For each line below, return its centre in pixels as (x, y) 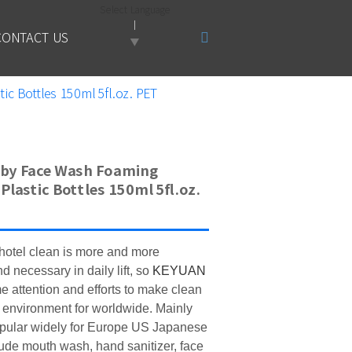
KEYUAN (179, 271)
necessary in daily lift (71, 271)
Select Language (134, 9)
